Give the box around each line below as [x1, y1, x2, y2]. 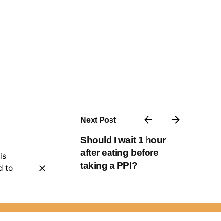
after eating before [80, 147, 159, 158]
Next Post [80, 115, 116, 125]
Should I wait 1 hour [80, 135, 166, 146]
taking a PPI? [80, 160, 137, 171]
